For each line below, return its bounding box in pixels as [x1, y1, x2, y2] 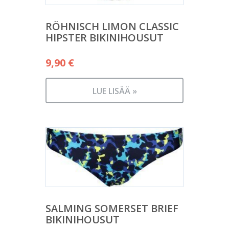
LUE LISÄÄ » [92, 85, 137, 97]
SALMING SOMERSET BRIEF [45, 201, 178, 215]
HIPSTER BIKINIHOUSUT [45, 31, 164, 45]
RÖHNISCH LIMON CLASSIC [45, 19, 179, 34]
